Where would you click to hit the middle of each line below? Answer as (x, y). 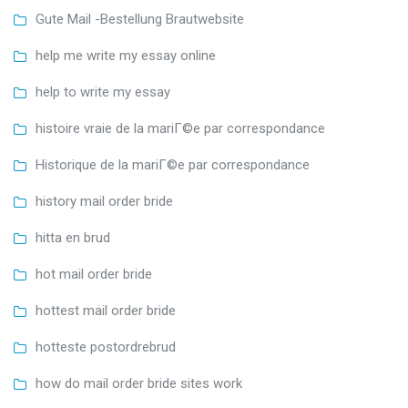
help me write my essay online (126, 55)
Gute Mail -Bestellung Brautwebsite (140, 19)
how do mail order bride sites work (139, 383)
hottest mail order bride (106, 310)
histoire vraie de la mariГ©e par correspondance (180, 128)
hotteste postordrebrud (106, 347)
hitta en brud (73, 237)
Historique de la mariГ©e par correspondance (173, 164)
